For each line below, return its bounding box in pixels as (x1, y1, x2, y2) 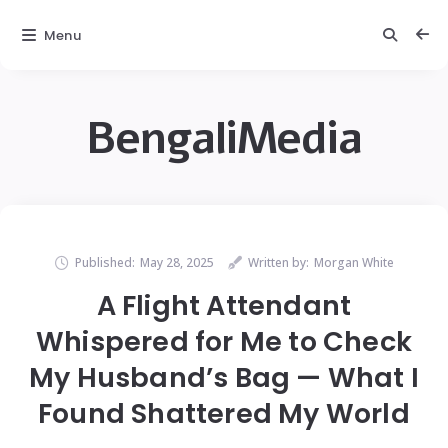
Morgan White (313, 254, 394, 271)
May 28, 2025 (139, 254, 214, 271)
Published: (74, 254, 135, 271)
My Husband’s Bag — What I (28, 359, 419, 396)
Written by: (247, 254, 309, 271)
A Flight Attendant (96, 287, 352, 324)
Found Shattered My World (38, 395, 410, 432)
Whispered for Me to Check (35, 323, 412, 360)
